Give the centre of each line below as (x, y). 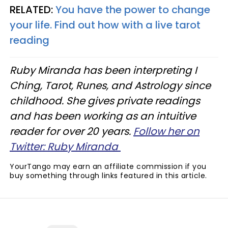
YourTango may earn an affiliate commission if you (108, 166)
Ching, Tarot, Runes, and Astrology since (110, 85)
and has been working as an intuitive (103, 116)
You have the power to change (133, 10)
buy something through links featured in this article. (108, 176)
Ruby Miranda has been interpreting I (103, 70)
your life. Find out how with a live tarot (105, 25)
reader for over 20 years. (72, 131)
